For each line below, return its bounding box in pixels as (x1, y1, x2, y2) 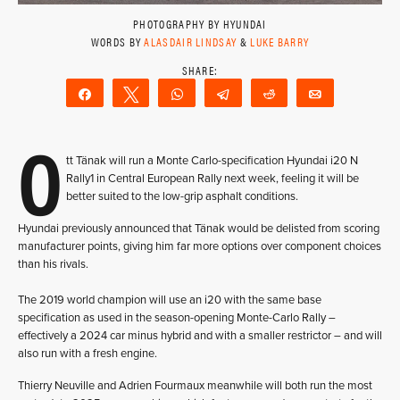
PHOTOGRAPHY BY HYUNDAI (133, 14, 267, 32)
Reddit (287, 87, 324, 100)
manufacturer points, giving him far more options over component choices (18, 238, 381, 254)
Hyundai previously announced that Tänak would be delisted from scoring (18, 221, 379, 236)
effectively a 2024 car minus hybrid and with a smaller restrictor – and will (18, 328, 382, 343)
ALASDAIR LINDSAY (144, 32, 237, 50)
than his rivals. (18, 256, 88, 271)
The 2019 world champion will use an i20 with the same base (18, 292, 321, 307)
